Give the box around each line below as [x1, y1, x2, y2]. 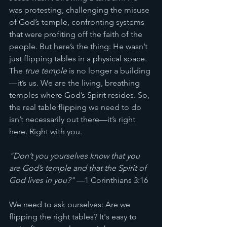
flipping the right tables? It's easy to [9, 212, 139, 221]
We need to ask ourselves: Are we [9, 200, 132, 209]
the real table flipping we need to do [9, 102, 143, 112]
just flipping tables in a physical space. [9, 54, 149, 63]
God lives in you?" [9, 175, 74, 185]
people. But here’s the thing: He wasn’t [9, 42, 149, 51]
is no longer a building [67, 66, 150, 75]
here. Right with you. [9, 127, 84, 136]
